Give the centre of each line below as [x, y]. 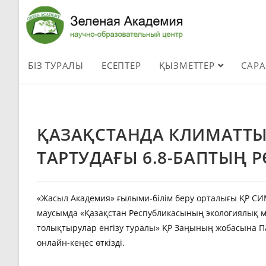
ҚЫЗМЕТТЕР [188, 65]
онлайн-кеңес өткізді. [81, 242]
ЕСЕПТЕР [121, 65]
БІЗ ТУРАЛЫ [56, 65]
